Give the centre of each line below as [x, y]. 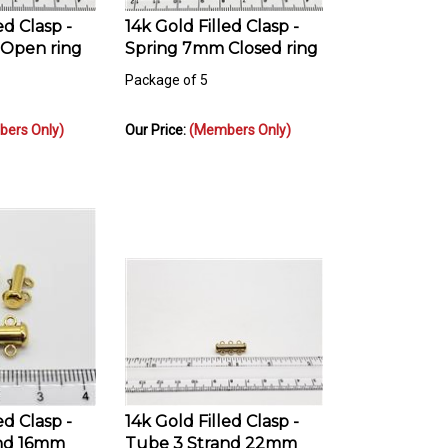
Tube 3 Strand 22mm [211, 435]
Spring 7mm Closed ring [221, 40]
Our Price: [157, 121]
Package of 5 [166, 71]
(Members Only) [240, 121]
